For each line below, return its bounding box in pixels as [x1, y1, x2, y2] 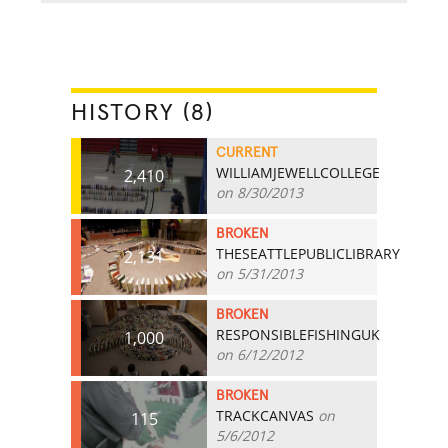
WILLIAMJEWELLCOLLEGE [216, 162, 381, 182]
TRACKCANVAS [216, 405, 315, 425]
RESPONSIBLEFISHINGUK [216, 324, 381, 344]
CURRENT [216, 145, 279, 160]
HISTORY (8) [71, 100, 215, 125]
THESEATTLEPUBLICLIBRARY [216, 243, 401, 263]
